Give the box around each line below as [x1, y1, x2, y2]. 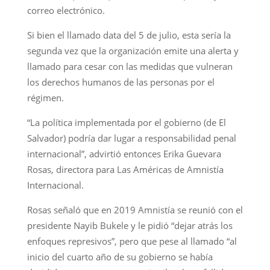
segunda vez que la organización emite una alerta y [27, 44, 239, 57]
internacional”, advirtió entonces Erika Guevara [27, 147, 221, 160]
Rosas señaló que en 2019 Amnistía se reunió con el [27, 203, 243, 216]
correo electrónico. [27, 4, 105, 16]
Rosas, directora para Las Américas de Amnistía [27, 163, 224, 175]
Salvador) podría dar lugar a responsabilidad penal [27, 131, 236, 144]
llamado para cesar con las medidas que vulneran [27, 60, 233, 72]
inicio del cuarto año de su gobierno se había [27, 250, 213, 263]
